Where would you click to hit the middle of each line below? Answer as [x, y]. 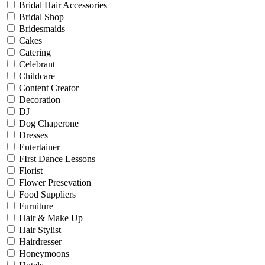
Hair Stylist [40, 230]
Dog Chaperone [49, 123]
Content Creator [49, 88]
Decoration [40, 100]
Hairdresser [40, 242]
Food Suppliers [47, 194]
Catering [35, 52]
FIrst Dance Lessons [57, 159]
